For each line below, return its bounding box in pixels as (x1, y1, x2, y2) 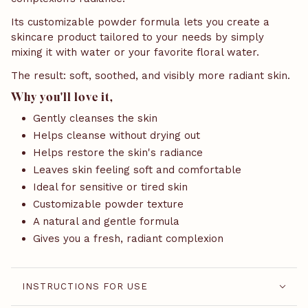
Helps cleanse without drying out (33, 129, 200, 142)
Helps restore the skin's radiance (33, 146, 203, 159)
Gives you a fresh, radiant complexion (33, 232, 223, 245)
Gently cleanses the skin (33, 112, 157, 125)
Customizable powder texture (33, 198, 184, 211)
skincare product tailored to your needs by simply (11, 31, 264, 44)
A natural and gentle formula (33, 215, 179, 228)
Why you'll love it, (11, 89, 113, 104)
